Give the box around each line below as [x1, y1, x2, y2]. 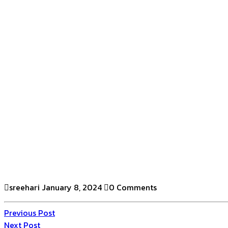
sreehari [9, 181, 40, 193]
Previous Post [4, 207, 55, 219]
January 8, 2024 [42, 181, 102, 193]
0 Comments [109, 181, 157, 193]
